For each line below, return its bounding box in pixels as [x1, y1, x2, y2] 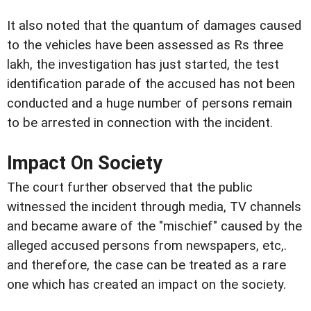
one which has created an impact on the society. [7, 277, 286, 293]
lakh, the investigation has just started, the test [7, 57, 279, 72]
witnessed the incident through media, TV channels [7, 199, 301, 215]
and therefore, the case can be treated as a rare [7, 258, 286, 274]
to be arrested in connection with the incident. [7, 115, 273, 131]
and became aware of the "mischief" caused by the [7, 219, 302, 235]
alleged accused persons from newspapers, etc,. [7, 238, 287, 254]
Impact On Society [7, 152, 162, 175]
